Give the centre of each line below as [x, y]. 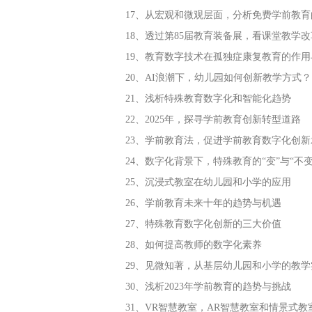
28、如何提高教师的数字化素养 [194, 245]
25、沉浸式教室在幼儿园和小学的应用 [208, 182]
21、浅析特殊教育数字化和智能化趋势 [208, 99]
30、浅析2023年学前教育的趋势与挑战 [208, 287]
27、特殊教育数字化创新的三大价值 [203, 224]
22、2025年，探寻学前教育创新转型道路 [213, 119]
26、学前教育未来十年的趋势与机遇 [203, 203]
